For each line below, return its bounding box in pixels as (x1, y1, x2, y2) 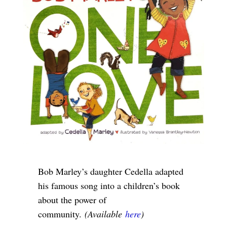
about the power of (37, 193, 106, 206)
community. (37, 207, 82, 220)
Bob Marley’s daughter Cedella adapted (37, 165, 183, 177)
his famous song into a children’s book (37, 179, 180, 192)
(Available (84, 207, 122, 220)
